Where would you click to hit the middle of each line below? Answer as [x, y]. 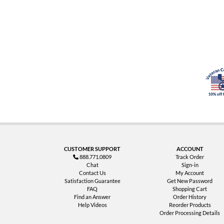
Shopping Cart [190, 189]
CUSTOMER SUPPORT [92, 149]
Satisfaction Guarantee [92, 181]
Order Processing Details [190, 213]
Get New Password [190, 181]
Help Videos [92, 205]
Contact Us [92, 173]
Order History [190, 197]
